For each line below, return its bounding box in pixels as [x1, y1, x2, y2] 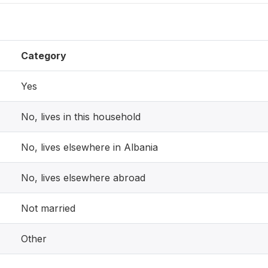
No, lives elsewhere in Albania [21, 141, 158, 153]
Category [21, 50, 66, 62]
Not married [21, 202, 75, 214]
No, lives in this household [21, 111, 141, 123]
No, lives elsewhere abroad [21, 172, 145, 184]
